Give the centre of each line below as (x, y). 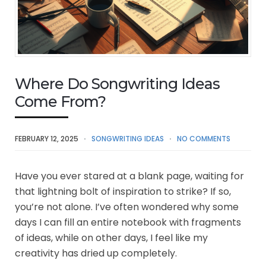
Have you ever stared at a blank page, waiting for (129, 176)
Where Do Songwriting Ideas (117, 83)
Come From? (60, 101)
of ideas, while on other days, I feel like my (111, 237)
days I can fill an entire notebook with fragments (128, 222)
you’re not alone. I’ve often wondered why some (127, 207)
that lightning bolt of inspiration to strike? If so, (123, 191)
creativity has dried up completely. (96, 253)
